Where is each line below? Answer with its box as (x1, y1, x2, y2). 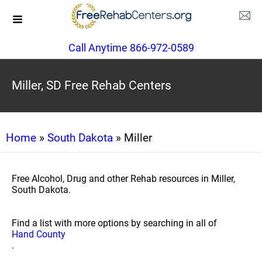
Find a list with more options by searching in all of (12, 218, 217, 229)
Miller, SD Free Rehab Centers (12, 78, 171, 92)
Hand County (12, 229, 65, 240)
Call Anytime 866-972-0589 (68, 42, 194, 54)
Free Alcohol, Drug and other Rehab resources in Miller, (12, 173, 235, 184)
